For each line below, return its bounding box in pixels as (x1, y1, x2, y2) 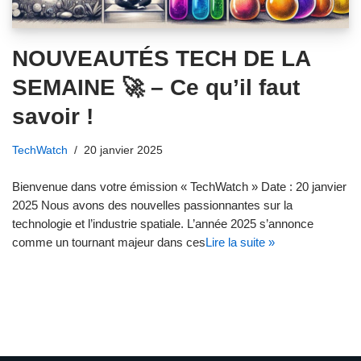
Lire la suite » (205, 234, 275, 249)
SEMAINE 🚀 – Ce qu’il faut (12, 74, 300, 100)
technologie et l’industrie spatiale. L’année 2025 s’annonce (12, 216, 313, 230)
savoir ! (12, 103, 93, 129)
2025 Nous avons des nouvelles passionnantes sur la (12, 197, 293, 212)
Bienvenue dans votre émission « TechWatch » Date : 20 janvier (12, 179, 346, 193)
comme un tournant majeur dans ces (12, 234, 205, 249)
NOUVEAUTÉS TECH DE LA (12, 45, 310, 71)
